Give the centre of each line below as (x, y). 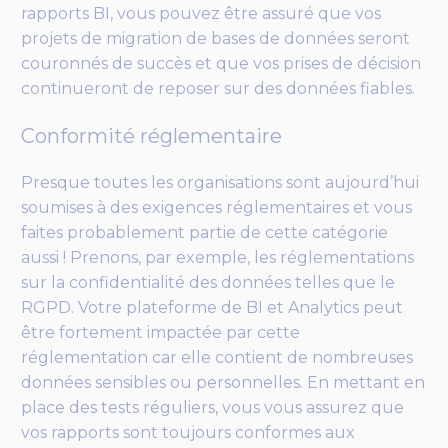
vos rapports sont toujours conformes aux (188, 433)
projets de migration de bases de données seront (215, 39)
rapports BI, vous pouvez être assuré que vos (201, 14)
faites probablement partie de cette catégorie (204, 233)
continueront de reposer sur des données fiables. (218, 89)
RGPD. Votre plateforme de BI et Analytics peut (212, 308)
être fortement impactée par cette (160, 333)
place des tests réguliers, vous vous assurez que (212, 408)
